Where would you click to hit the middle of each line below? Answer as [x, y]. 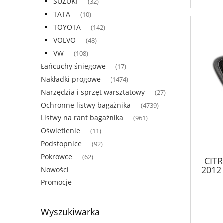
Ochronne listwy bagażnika [86, 105]
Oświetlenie [60, 131]
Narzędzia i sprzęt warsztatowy [93, 92]
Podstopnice [61, 144]
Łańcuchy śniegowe [73, 66]
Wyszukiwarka [70, 212]
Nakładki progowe [71, 79]
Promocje [56, 182]
